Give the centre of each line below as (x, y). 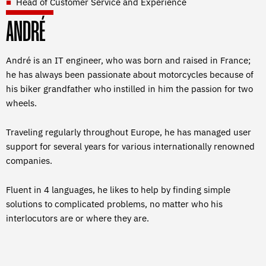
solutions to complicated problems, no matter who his (114, 204)
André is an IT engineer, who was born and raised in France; (128, 61)
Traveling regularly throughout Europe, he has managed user (129, 132)
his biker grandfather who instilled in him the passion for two (129, 89)
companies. (29, 161)
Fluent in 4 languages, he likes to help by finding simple (118, 190)
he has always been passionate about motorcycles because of (130, 75)
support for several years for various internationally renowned (130, 147)
